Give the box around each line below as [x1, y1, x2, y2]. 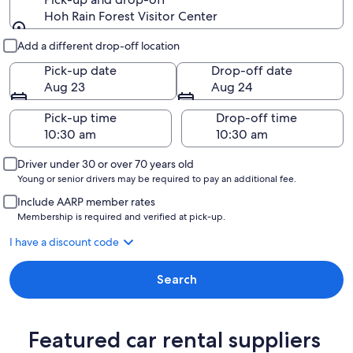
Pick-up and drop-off [44, 29, 166, 46]
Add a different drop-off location [17, 39, 180, 53]
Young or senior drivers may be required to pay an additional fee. [17, 173, 296, 185]
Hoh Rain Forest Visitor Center [44, 8, 217, 24]
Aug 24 [211, 79, 252, 95]
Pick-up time [44, 110, 117, 126]
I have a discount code [9, 235, 119, 249]
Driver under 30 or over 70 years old [17, 157, 194, 171]
